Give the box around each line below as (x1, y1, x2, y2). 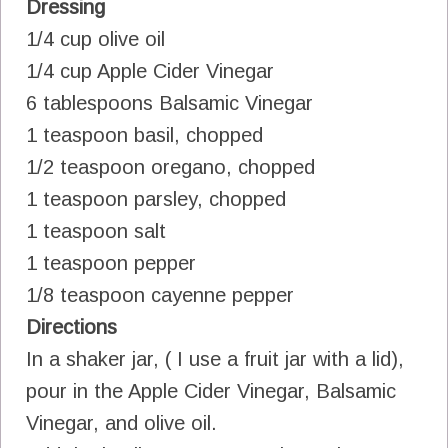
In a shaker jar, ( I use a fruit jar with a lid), (26, 348, 404, 371)
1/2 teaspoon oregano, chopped (26, 156, 315, 179)
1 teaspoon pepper (26, 252, 196, 275)
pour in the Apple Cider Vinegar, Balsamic (26, 380, 396, 403)
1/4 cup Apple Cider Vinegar (26, 60, 274, 83)
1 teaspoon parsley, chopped (26, 188, 286, 211)
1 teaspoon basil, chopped (26, 124, 263, 147)
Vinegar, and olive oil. (26, 412, 217, 435)
